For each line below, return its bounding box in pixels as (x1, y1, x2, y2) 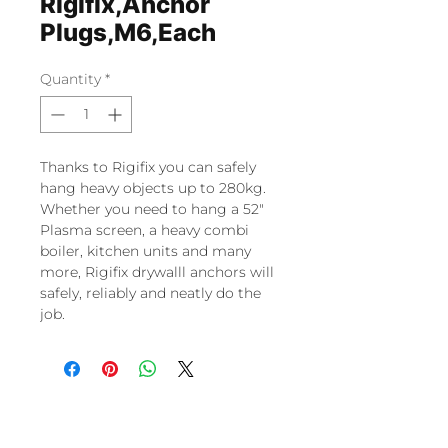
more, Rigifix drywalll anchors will (40, 263, 274, 281)
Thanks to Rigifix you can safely (40, 158, 256, 176)
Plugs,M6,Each (40, 18, 216, 47)
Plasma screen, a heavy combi (40, 221, 249, 239)
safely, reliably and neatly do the (40, 284, 261, 302)
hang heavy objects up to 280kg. (40, 179, 266, 197)
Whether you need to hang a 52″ (40, 200, 264, 218)
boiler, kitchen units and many (40, 242, 251, 260)
